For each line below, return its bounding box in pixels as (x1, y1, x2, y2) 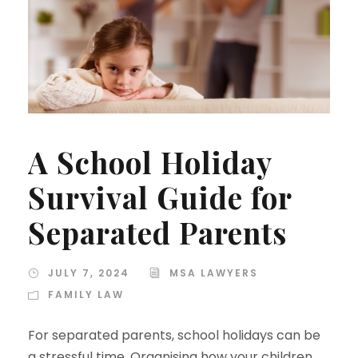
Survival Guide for (28, 177, 292, 217)
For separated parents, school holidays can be (28, 325, 320, 344)
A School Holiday (28, 141, 272, 181)
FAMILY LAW (48, 287, 124, 301)
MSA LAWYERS (169, 265, 258, 280)
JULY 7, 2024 (48, 265, 129, 280)
